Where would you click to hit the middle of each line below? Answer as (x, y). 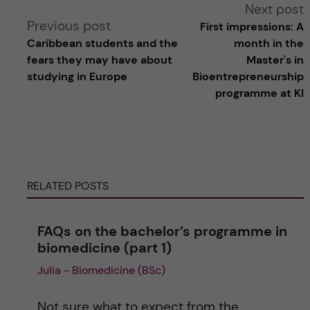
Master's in (275, 60)
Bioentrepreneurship (248, 77)
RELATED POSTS (67, 186)
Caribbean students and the (102, 44)
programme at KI (260, 93)
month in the (269, 44)
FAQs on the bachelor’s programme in (162, 231)
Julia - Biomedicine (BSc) (101, 271)
